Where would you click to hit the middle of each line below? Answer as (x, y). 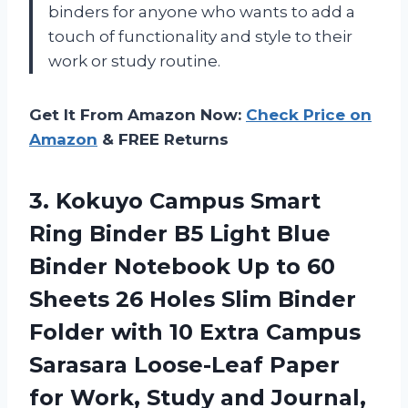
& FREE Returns (163, 140)
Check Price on (309, 115)
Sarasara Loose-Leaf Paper (184, 365)
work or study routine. (134, 61)
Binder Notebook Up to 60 (182, 267)
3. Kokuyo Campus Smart (175, 201)
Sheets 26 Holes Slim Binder (193, 300)
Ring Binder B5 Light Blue (180, 234)
